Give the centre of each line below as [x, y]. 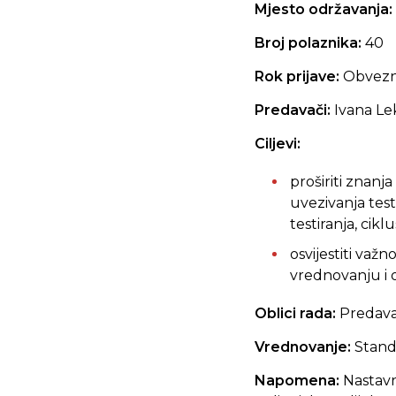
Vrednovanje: [305, 347]
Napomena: [297, 381]
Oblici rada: [297, 313]
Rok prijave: [299, 76]
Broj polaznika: [310, 43]
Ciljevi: [278, 144]
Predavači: [294, 110]
